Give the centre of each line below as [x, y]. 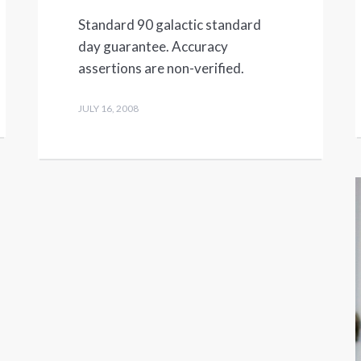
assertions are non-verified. [162, 68]
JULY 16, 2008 [109, 109]
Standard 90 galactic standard [170, 25]
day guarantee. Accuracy [154, 47]
